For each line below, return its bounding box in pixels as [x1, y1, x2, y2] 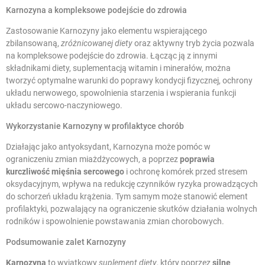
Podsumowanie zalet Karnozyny [6, 237, 126, 247]
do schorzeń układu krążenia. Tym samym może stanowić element [6, 191, 248, 201]
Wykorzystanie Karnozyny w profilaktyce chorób [6, 121, 184, 131]
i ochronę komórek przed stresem [124, 166, 247, 176]
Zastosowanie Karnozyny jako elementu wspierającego [6, 25, 207, 35]
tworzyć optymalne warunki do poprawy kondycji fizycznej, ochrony [6, 75, 253, 85]
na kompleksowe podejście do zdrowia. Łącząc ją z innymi [6, 50, 217, 60]
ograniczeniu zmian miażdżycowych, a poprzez [6, 154, 180, 164]
